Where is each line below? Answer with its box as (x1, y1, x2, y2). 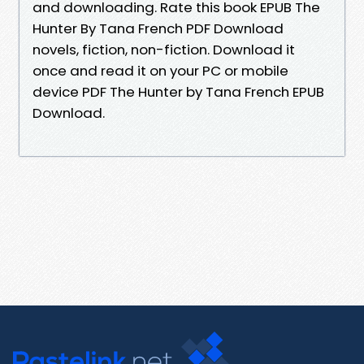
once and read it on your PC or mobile (32, 60, 288, 80)
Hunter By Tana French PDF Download (32, 18, 284, 38)
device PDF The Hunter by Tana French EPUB (32, 81, 324, 102)
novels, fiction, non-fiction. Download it (32, 39, 295, 59)
